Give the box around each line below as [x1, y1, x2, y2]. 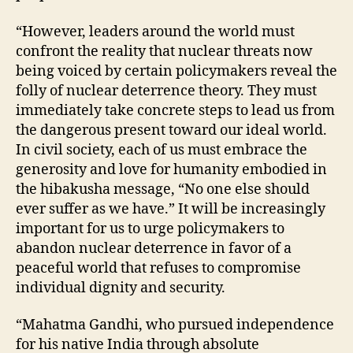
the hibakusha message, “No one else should [16, 180, 310, 199]
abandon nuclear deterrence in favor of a [16, 239, 292, 258]
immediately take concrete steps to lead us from [16, 101, 335, 120]
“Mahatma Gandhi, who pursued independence [16, 316, 334, 335]
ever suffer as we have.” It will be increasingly [16, 199, 325, 218]
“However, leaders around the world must [16, 22, 295, 41]
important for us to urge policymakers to [16, 219, 284, 238]
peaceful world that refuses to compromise [16, 258, 301, 277]
